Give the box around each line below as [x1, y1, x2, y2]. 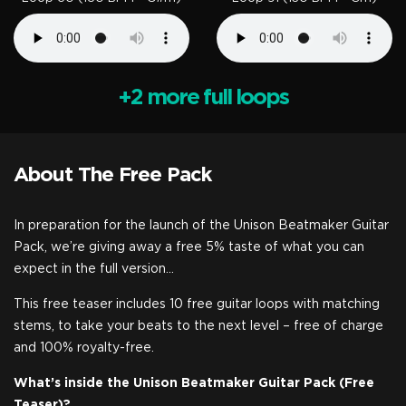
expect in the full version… [14, 263, 174, 275]
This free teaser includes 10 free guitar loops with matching [14, 298, 380, 311]
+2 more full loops [118, 87, 288, 109]
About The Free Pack [14, 165, 211, 185]
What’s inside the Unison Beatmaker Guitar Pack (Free [14, 377, 374, 390]
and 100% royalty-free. [14, 342, 154, 354]
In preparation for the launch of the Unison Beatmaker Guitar [14, 219, 389, 232]
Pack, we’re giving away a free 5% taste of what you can [14, 241, 364, 254]
